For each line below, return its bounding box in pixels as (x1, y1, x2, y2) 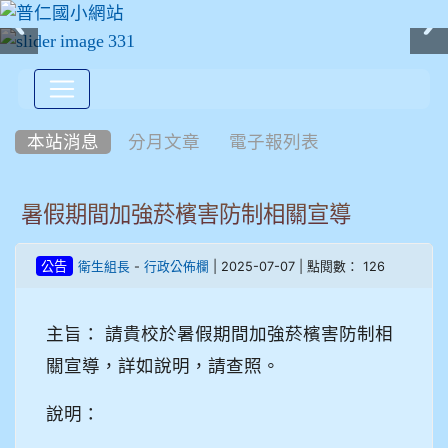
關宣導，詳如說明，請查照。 (46, 354, 280, 376)
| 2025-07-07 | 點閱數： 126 (208, 258, 385, 274)
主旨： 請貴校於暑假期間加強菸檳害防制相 (46, 322, 393, 344)
